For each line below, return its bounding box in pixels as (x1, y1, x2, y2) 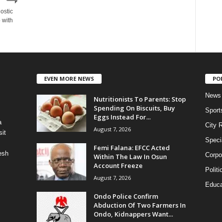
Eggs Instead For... (93, 112, 151, 121)
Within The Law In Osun (93, 152, 167, 161)
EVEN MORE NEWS (44, 74, 94, 82)
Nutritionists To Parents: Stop (93, 94, 186, 104)
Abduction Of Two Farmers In (93, 200, 186, 210)
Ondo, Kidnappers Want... (93, 209, 173, 219)
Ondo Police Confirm (93, 191, 158, 201)
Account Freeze (93, 161, 143, 170)
